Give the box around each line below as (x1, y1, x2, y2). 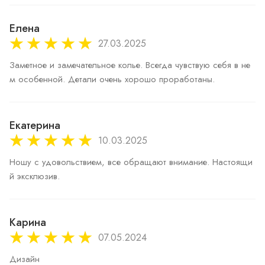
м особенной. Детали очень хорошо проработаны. (9, 73, 215, 86)
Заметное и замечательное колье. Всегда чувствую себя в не (9, 59, 250, 72)
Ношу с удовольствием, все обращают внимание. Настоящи (9, 156, 253, 169)
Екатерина (9, 118, 60, 133)
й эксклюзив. (9, 170, 60, 183)
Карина (9, 215, 46, 230)
